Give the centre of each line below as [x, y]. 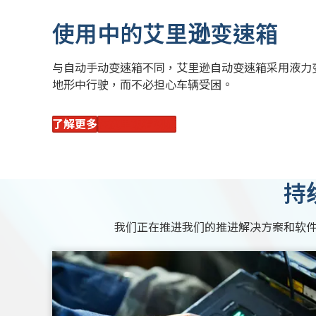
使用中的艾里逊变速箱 [165, 34]
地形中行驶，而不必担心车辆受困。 [144, 85]
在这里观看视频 [137, 124]
